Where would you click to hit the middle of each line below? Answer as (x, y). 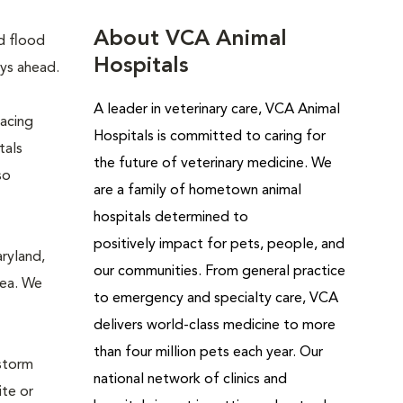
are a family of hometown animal (197, 191)
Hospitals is (131, 137)
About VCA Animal (190, 40)
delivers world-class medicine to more (214, 326)
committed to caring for (247, 137)
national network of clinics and (190, 380)
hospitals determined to (170, 218)
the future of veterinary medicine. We (212, 164)
